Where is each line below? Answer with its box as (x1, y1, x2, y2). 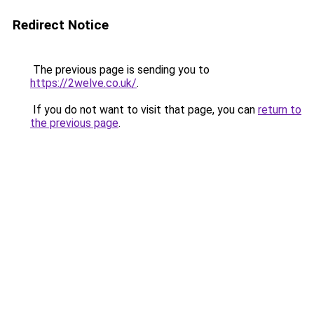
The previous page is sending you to (30, 63, 210, 76)
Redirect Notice (13, 17, 109, 33)
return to (258, 103, 301, 116)
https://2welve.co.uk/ (30, 76, 137, 90)
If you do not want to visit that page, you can (30, 103, 258, 116)
